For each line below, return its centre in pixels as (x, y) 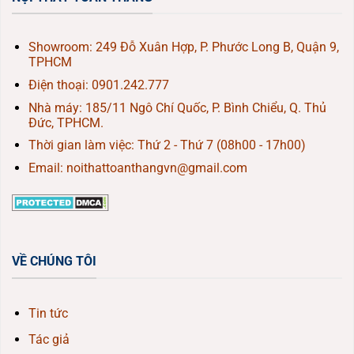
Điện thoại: (60, 85)
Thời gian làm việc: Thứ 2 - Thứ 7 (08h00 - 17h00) (167, 145)
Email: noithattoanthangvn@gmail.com (137, 168)
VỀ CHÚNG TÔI (54, 262)
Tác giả (49, 340)
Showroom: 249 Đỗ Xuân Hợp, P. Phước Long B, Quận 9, (183, 47)
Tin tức (48, 313)
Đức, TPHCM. (66, 122)
